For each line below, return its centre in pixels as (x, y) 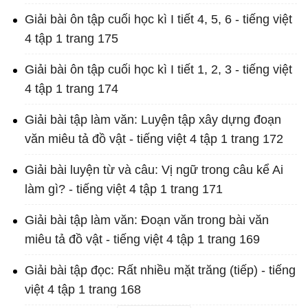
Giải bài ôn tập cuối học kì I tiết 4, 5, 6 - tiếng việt (158, 20)
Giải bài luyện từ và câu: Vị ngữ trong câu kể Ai (154, 170)
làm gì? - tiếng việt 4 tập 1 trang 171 (124, 189)
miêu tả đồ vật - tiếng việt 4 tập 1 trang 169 (142, 240)
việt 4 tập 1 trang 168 (83, 290)
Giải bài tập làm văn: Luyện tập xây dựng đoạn (153, 120)
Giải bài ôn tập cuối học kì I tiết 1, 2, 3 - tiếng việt (158, 70)
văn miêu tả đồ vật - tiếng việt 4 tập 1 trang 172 (154, 139)
